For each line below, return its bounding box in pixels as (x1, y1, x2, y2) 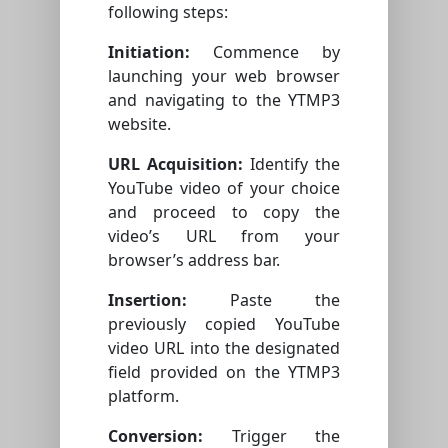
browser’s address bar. (108, 249, 280, 272)
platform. (108, 385, 179, 408)
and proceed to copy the (108, 201, 340, 224)
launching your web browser (108, 65, 340, 88)
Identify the (243, 153, 340, 176)
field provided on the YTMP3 (108, 361, 340, 384)
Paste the (187, 289, 340, 312)
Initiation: (108, 41, 190, 64)
